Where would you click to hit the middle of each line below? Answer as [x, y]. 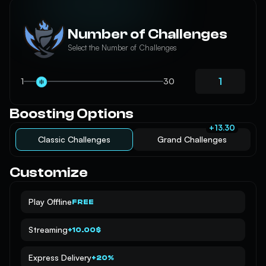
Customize [49, 172]
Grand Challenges [192, 139]
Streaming [48, 229]
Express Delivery [60, 257]
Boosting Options [72, 114]
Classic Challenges [74, 139]
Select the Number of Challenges [123, 47]
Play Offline [50, 202]
